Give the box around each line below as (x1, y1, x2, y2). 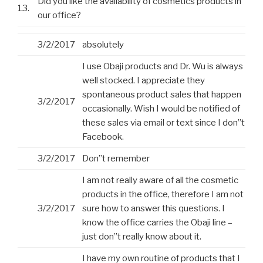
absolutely (82, 39, 124, 50)
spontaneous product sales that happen (82, 89, 241, 100)
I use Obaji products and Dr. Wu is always (82, 61, 243, 72)
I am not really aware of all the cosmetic (82, 175, 238, 186)
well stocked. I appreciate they (82, 75, 205, 86)
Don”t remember (82, 153, 150, 164)
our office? (38, 10, 81, 21)
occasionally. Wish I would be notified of (82, 103, 240, 114)
